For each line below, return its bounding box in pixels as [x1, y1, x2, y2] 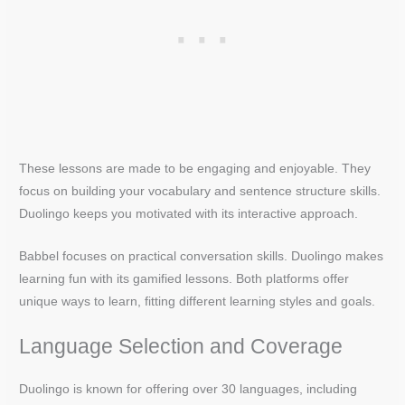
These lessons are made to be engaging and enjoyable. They [19, 162, 372, 176]
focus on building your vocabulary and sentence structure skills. [19, 184, 381, 199]
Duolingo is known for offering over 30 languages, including [19, 381, 358, 396]
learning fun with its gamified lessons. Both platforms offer [19, 271, 350, 286]
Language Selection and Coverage [19, 334, 344, 358]
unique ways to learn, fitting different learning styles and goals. [19, 294, 376, 308]
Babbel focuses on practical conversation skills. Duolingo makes [19, 249, 384, 263]
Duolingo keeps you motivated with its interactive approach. [19, 207, 359, 221]
